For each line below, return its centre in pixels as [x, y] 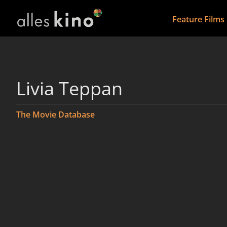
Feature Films [198, 19]
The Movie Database [55, 115]
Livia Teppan [69, 88]
